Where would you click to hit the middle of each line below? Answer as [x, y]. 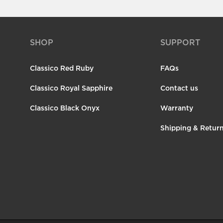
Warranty [177, 108]
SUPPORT [180, 42]
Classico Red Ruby [62, 68]
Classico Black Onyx [65, 108]
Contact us [179, 88]
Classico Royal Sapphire [71, 88]
